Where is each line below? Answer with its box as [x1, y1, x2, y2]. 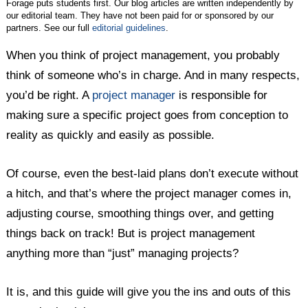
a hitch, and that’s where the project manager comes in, [6, 187, 292, 201]
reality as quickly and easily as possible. [6, 129, 215, 142]
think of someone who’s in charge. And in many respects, [6, 69, 300, 82]
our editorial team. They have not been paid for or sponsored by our [6, 10, 274, 21]
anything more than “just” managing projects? [6, 247, 239, 261]
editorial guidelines [92, 23, 166, 34]
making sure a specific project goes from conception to [6, 109, 289, 122]
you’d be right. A [6, 89, 93, 102]
